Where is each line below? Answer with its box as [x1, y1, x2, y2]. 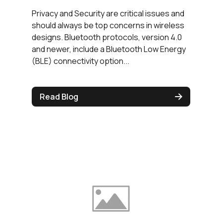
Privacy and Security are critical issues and [32, 8, 184, 19]
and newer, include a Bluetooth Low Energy [32, 44, 186, 55]
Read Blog [40, 91, 78, 103]
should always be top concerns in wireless [32, 20, 184, 31]
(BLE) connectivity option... [32, 55, 129, 67]
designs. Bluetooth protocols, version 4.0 [32, 32, 182, 43]
